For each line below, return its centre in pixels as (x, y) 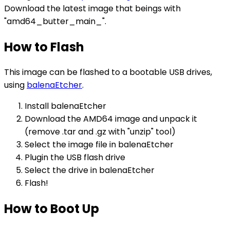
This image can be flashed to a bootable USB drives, (108, 72)
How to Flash (44, 47)
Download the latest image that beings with (92, 8)
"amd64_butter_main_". (55, 21)
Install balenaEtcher (65, 106)
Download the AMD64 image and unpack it (111, 119)
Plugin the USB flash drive (75, 158)
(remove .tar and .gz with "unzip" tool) (100, 132)
